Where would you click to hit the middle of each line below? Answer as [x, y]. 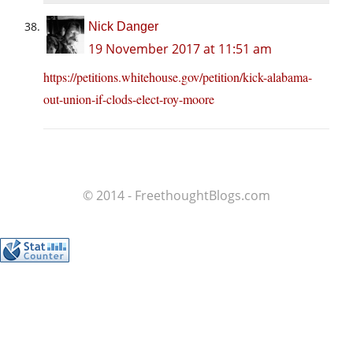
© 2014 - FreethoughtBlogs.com [176, 196]
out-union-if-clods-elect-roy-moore [129, 99]
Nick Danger [123, 27]
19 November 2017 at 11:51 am [180, 49]
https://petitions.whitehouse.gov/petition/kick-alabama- [178, 77]
